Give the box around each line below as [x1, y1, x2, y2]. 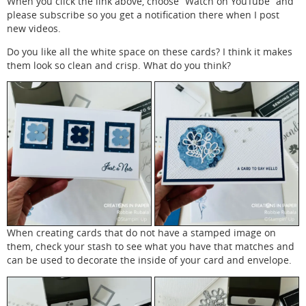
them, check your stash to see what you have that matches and [7, 240, 294, 253]
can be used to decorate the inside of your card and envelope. [7, 254, 292, 267]
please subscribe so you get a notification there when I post [7, 9, 279, 22]
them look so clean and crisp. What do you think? [7, 59, 231, 72]
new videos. [7, 23, 61, 36]
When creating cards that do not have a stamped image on [7, 227, 276, 240]
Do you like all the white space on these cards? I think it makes [7, 45, 292, 58]
